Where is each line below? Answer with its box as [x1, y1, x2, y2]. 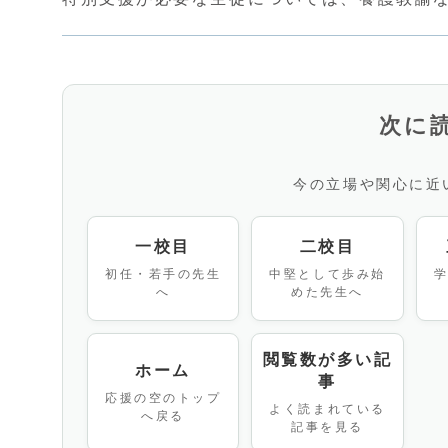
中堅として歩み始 [269, 266, 386, 281]
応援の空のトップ [104, 390, 222, 405]
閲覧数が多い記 [262, 350, 393, 368]
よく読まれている [269, 401, 386, 416]
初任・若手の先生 [104, 266, 222, 281]
